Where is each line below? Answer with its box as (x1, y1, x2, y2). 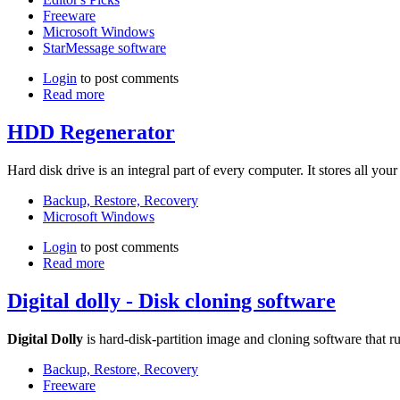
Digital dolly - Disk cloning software (7, 288, 336, 312)
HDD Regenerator (7, 120, 175, 144)
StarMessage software (43, 39, 166, 55)
